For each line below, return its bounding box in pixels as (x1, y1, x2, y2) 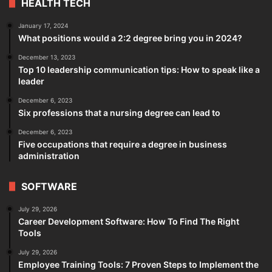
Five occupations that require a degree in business (18, 138, 227, 149)
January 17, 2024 (18, 21, 68, 29)
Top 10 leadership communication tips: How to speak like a (18, 64, 260, 75)
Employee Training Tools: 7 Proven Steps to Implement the (18, 259, 259, 270)
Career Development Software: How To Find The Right (18, 216, 239, 226)
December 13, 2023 (18, 53, 75, 61)
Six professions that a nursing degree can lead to (18, 107, 220, 118)
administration (18, 150, 80, 161)
